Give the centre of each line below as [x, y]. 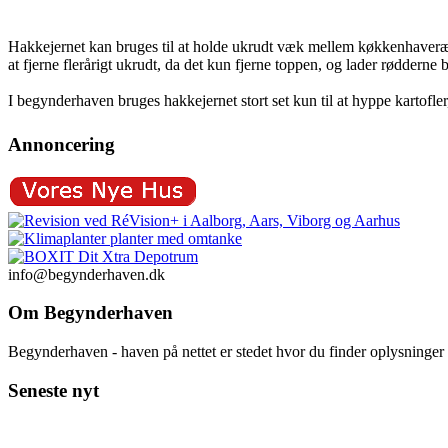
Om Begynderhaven [90, 313]
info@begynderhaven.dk [86, 274]
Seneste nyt [53, 390]
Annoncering [61, 144]
